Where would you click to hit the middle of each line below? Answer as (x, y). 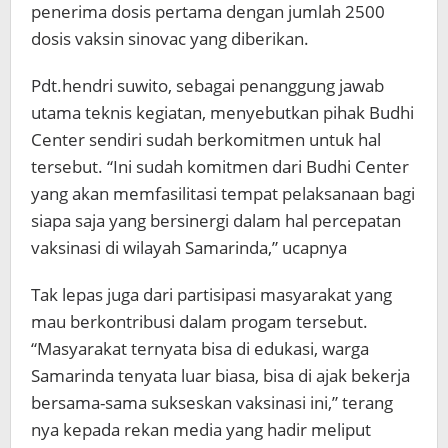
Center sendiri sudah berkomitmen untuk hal (206, 139)
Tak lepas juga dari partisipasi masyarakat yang (211, 294)
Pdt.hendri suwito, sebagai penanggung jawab (207, 85)
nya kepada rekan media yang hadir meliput (201, 429)
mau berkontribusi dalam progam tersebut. (199, 321)
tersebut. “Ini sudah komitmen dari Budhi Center (220, 166)
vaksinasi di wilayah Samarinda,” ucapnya (189, 247)
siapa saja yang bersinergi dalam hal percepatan (216, 220)
